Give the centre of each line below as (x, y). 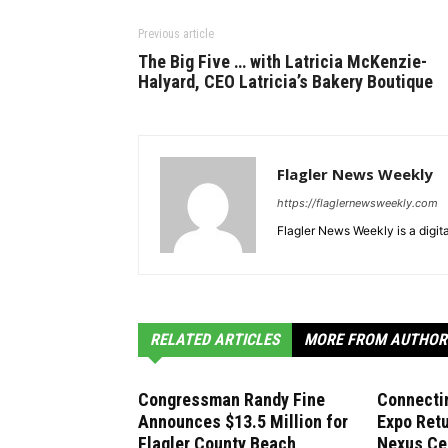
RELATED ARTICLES (215, 340)
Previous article (176, 34)
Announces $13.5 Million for (243, 422)
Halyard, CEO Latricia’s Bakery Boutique (285, 82)
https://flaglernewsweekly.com (357, 203)
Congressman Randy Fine (231, 400)
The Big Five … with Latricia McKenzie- (282, 62)
